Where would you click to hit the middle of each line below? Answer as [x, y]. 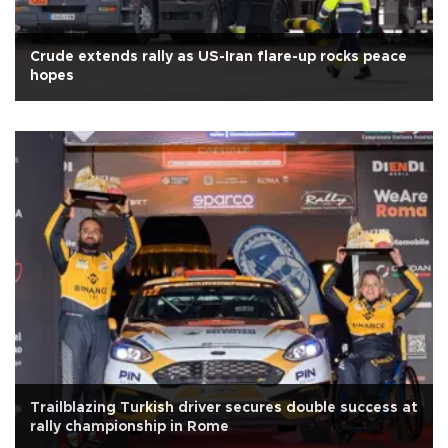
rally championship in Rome [129, 426]
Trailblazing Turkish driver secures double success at [224, 407]
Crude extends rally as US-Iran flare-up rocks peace [218, 56]
